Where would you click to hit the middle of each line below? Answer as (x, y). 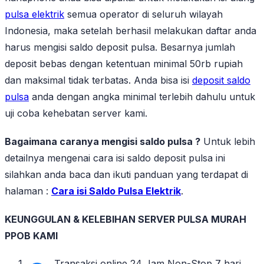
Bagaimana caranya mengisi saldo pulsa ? (103, 142)
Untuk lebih (228, 142)
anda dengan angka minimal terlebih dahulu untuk (142, 97)
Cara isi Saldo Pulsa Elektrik (116, 191)
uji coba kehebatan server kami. (76, 113)
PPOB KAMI (31, 236)
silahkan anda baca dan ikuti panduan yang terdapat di (126, 175)
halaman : (28, 191)
